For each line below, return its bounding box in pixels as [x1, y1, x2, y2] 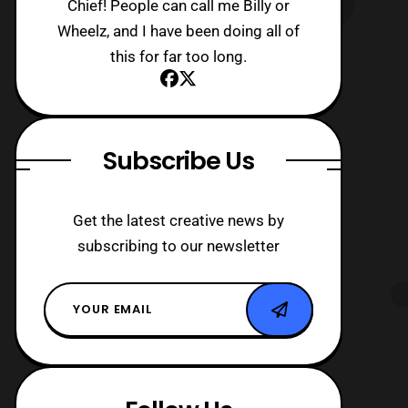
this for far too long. [110, 46, 247, 66]
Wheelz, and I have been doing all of [57, 21, 300, 40]
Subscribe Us [103, 143, 254, 178]
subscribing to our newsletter [77, 236, 280, 255]
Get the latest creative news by [73, 210, 284, 229]
